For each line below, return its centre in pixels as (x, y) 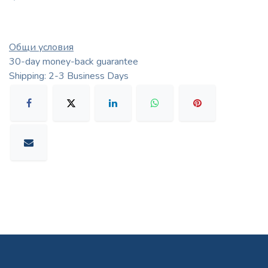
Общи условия (41, 47)
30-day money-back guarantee (74, 61)
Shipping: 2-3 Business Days (69, 76)
